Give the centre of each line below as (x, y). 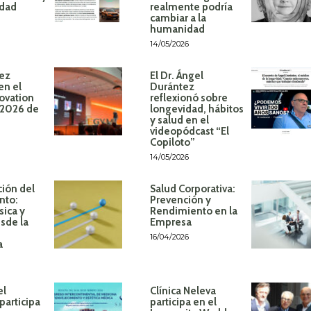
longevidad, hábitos (196, 109)
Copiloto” (172, 143)
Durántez (172, 87)
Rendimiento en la (193, 211)
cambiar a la (178, 18)
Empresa (170, 222)
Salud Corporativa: (192, 189)
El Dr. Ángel (176, 76)
